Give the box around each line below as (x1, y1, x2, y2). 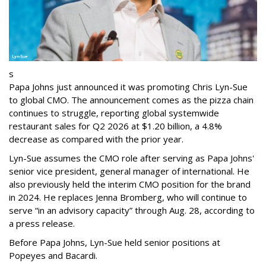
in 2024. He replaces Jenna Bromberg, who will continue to (9, 191, 247, 203)
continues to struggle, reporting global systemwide (9, 106, 219, 119)
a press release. (9, 217, 75, 229)
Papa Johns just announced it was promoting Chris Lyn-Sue (9, 80, 248, 93)
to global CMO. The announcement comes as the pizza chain (9, 93, 254, 106)
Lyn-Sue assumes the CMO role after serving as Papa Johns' (9, 151, 254, 164)
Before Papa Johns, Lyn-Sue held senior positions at (9, 236, 220, 248)
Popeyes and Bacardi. (9, 249, 97, 261)
